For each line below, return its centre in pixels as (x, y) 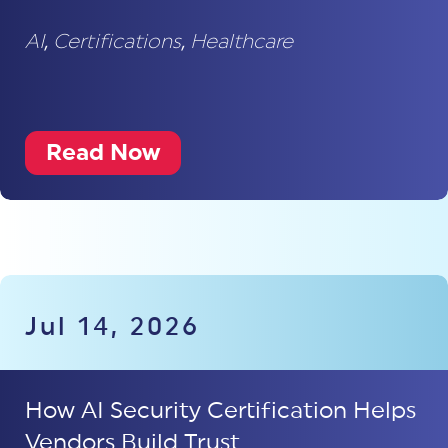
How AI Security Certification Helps (220, 410)
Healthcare (241, 42)
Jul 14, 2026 (112, 327)
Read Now (103, 152)
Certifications (117, 42)
